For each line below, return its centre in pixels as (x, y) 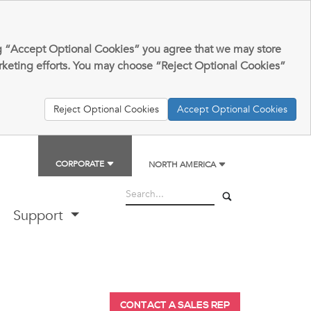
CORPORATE (81, 164)
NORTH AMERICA (183, 165)
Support (41, 216)
